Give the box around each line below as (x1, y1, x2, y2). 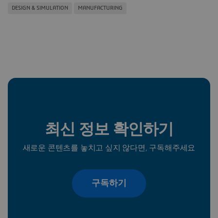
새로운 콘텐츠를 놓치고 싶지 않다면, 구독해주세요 (22, 144, 196, 152)
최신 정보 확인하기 (45, 121, 173, 137)
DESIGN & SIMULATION (12, 5, 68, 11)
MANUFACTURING (78, 5, 123, 11)
